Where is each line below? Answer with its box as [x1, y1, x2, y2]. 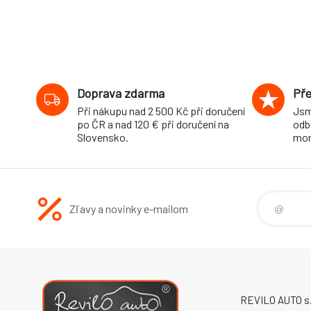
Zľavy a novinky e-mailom [69, 202, 188, 215]
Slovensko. [77, 131, 128, 144]
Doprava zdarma [77, 85, 165, 101]
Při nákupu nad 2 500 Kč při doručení [77, 104, 245, 117]
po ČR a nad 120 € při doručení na [77, 117, 229, 131]
